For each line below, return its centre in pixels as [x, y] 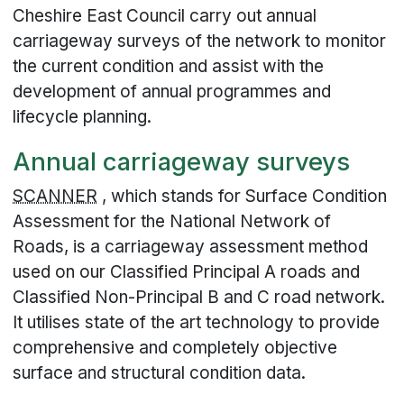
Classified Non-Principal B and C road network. [199, 298]
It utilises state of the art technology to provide [197, 323]
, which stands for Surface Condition [243, 197]
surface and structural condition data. [160, 373]
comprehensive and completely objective [175, 348]
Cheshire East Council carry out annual [165, 15]
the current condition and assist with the [169, 66]
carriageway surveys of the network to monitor [200, 41]
